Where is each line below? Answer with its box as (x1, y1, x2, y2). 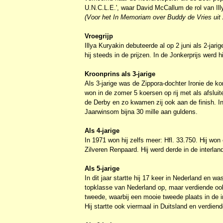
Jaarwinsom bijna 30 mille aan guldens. (85, 108, 198, 115)
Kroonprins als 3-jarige (85, 70, 156, 78)
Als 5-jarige (85, 164, 120, 172)
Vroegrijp (85, 32, 113, 40)
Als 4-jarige (85, 126, 120, 134)
